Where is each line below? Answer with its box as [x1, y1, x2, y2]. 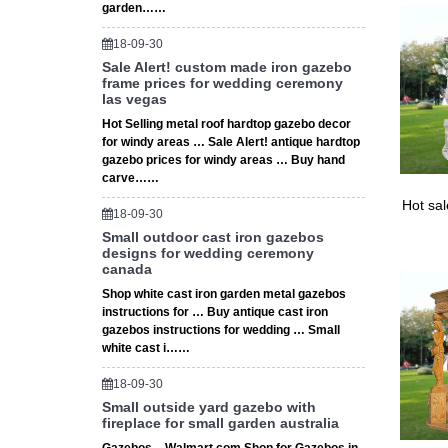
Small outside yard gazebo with [102, 399, 316, 415]
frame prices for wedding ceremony [102, 75, 343, 91]
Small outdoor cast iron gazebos [102, 229, 324, 245]
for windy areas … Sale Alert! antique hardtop [102, 135, 360, 149]
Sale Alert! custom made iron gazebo [102, 59, 352, 75]
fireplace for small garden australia [102, 415, 339, 431]
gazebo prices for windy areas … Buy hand [102, 153, 345, 167]
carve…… [102, 171, 159, 185]
